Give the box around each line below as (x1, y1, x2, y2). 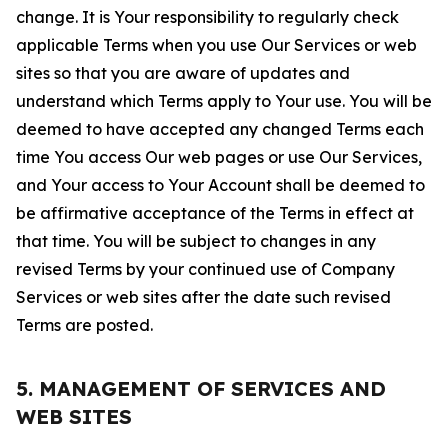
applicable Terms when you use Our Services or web (16, 35, 417, 55)
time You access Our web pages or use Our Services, (16, 147, 422, 167)
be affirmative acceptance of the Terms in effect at (16, 203, 414, 223)
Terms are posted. (16, 315, 153, 335)
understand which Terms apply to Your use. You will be (16, 91, 432, 111)
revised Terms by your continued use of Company (16, 259, 395, 279)
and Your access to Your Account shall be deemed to (16, 175, 425, 195)
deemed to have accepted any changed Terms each (16, 119, 424, 139)
